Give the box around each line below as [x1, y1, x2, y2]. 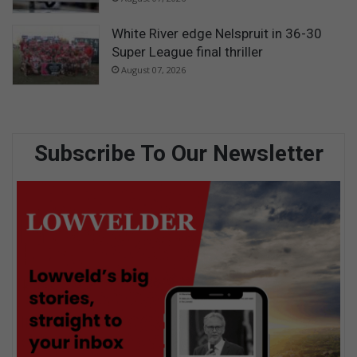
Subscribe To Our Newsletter [33, 139, 324, 167]
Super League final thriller [112, 44, 263, 61]
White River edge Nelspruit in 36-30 [112, 25, 322, 42]
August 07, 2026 [121, 64, 186, 76]
